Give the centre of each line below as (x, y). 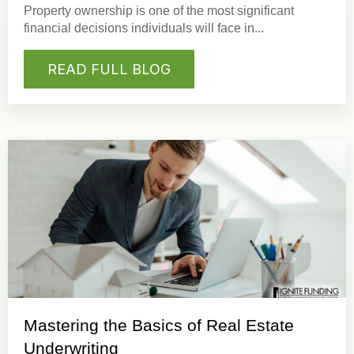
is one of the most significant (213, 11)
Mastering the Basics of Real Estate (159, 325)
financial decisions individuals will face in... (144, 28)
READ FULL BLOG (109, 70)
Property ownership (78, 11)
